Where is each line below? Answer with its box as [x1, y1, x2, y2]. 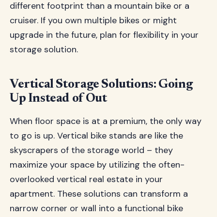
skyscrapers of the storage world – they [10, 144, 173, 156]
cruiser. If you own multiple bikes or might [10, 15, 177, 26]
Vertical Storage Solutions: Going [10, 78, 193, 91]
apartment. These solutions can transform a [10, 188, 188, 200]
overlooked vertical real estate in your [10, 173, 163, 185]
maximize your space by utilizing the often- [10, 159, 185, 170]
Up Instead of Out [10, 93, 107, 105]
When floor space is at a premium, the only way [10, 115, 201, 127]
